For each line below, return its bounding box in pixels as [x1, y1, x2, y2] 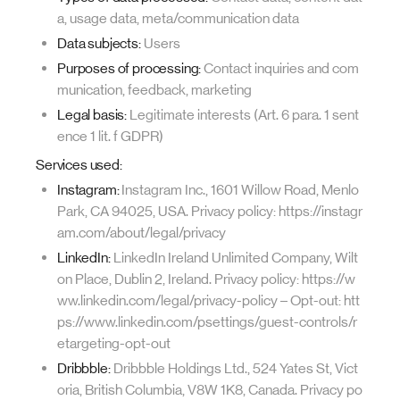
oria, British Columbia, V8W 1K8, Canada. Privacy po [57, 381, 362, 398]
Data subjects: [57, 35, 141, 52]
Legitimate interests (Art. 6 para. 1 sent [127, 106, 360, 123]
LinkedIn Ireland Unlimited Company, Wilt [110, 249, 358, 266]
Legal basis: [57, 106, 128, 123]
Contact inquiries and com [201, 60, 360, 77]
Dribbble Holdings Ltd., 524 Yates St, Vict [110, 360, 358, 377]
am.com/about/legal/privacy [57, 224, 226, 241]
